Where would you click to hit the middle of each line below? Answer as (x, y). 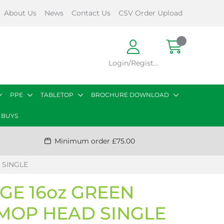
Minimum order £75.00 (94, 141)
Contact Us (91, 13)
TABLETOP (57, 95)
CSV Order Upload (150, 13)
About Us (20, 13)
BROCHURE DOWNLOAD (130, 95)
